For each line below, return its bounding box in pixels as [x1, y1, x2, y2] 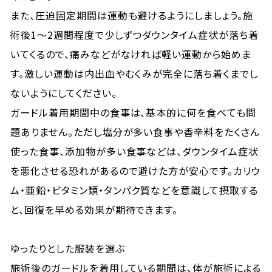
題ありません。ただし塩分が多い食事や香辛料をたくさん [10, 124, 260, 139]
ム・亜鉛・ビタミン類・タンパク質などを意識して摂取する [10, 183, 258, 197]
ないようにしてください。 [10, 86, 117, 100]
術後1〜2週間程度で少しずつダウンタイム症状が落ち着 [10, 27, 259, 42]
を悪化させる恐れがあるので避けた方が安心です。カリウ [10, 163, 260, 178]
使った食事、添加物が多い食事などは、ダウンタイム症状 [10, 144, 259, 158]
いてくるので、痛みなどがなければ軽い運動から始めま [10, 47, 252, 61]
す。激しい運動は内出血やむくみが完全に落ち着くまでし [10, 66, 259, 81]
